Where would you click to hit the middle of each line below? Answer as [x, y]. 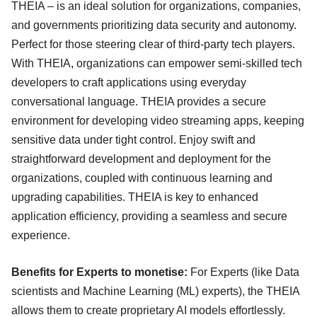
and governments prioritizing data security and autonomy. [154, 25]
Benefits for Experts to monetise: [101, 272]
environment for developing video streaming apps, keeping [158, 121]
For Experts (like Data [245, 272]
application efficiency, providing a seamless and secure [149, 217]
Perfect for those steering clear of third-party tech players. [153, 45]
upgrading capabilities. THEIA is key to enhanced [135, 197]
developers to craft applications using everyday [129, 83]
